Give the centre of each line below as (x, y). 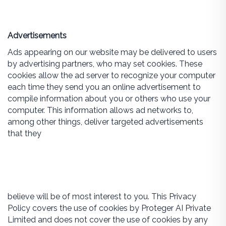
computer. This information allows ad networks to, (100, 110)
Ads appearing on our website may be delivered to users (112, 52)
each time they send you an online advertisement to (104, 87)
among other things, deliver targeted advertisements (105, 122)
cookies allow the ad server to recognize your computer (111, 75)
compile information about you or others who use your (109, 99)
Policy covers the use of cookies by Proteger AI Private (109, 208)
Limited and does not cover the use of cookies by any (107, 220)
